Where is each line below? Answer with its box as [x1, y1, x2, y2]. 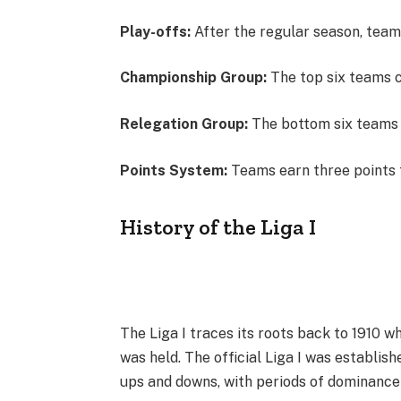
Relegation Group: [120, 115, 249, 132]
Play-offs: [120, 22, 192, 40]
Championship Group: [120, 69, 271, 87]
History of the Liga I [120, 213, 317, 240]
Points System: [120, 161, 228, 179]
